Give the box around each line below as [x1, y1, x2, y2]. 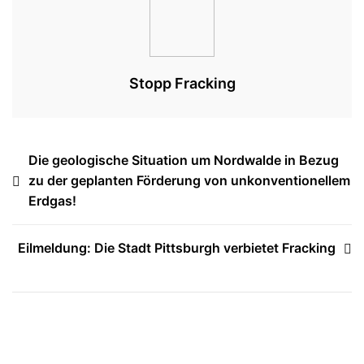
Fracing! [168, 34, 205, 46]
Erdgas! [28, 193, 76, 209]
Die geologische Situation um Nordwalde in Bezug [28, 152, 339, 168]
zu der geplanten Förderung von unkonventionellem [28, 172, 350, 188]
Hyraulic [168, 15, 206, 27]
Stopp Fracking [128, 75, 236, 92]
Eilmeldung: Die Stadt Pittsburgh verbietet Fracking [18, 240, 336, 256]
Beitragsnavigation [11, 151, 175, 172]
